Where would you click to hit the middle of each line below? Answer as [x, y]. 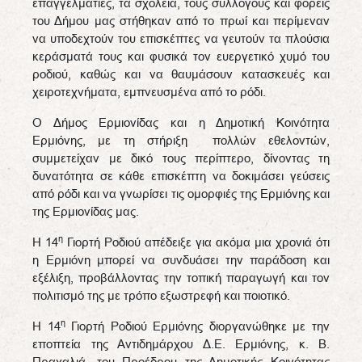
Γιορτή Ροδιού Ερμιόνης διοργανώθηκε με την [198, 326]
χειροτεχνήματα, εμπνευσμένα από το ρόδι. [149, 92]
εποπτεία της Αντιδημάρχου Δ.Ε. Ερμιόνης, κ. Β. [181, 344]
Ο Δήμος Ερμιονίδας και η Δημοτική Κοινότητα [181, 122]
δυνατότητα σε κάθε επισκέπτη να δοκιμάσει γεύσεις [181, 176]
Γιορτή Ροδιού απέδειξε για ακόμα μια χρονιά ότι [196, 242]
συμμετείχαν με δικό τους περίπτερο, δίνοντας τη [181, 158]
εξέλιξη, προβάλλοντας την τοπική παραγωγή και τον [181, 278]
